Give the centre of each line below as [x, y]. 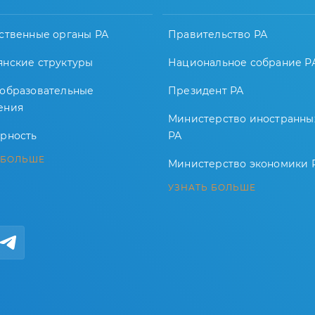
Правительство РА [218, 34]
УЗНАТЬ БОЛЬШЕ [212, 187]
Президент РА [206, 91]
